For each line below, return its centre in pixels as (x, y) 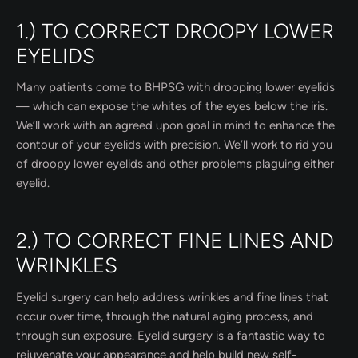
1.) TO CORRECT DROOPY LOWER (175, 31)
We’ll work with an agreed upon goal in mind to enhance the (175, 126)
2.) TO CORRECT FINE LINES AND (175, 241)
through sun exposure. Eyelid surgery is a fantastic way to (171, 335)
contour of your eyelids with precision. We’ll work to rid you (174, 145)
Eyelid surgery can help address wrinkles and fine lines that (172, 297)
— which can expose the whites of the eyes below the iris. (172, 107)
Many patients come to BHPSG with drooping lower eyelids (175, 88)
